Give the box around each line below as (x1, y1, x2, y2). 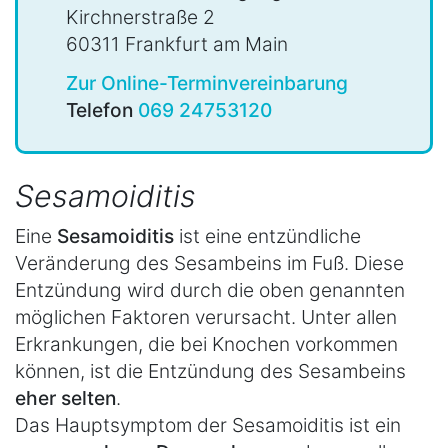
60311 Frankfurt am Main (66, 32, 288, 57)
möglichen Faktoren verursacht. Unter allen (15, 305, 397, 330)
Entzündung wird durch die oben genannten (15, 278, 405, 303)
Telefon (66, 97, 138, 122)
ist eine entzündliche (174, 224, 361, 249)
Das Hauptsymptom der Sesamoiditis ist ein (15, 413, 401, 438)
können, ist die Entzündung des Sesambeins (15, 359, 406, 384)
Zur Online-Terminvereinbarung (66, 70, 348, 95)
